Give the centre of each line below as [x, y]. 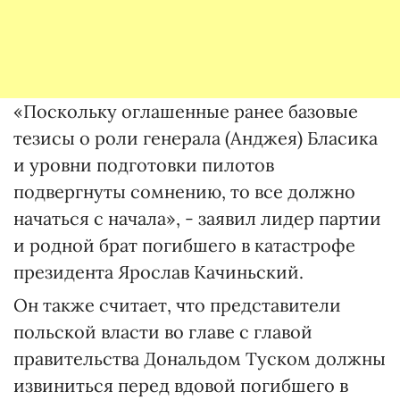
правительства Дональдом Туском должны [200, 358]
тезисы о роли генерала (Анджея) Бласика [196, 138]
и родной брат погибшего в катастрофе [184, 245]
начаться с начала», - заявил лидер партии [197, 218]
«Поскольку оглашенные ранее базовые [186, 111]
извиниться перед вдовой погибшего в [181, 385]
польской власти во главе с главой [163, 332]
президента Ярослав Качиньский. [158, 272]
